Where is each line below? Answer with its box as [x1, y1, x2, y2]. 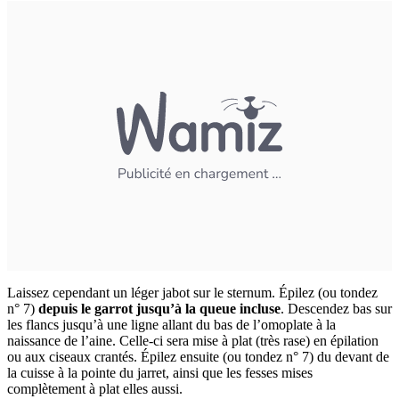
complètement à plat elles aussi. [7, 380, 183, 396]
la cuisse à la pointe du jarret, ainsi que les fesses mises [7, 364, 313, 380]
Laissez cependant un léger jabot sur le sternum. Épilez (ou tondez [7, 284, 378, 300]
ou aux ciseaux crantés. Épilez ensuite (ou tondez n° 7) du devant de [7, 348, 389, 364]
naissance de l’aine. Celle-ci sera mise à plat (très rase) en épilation [7, 332, 379, 348]
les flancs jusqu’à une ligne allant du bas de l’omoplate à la [7, 316, 336, 332]
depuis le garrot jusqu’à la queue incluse [38, 300, 281, 316]
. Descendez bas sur [281, 300, 392, 316]
